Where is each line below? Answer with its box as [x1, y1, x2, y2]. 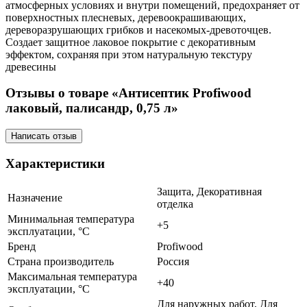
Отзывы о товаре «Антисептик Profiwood [5, 86, 251, 101]
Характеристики [5, 156, 105, 171]
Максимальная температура [8, 271, 137, 283]
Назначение [8, 192, 62, 204]
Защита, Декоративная [157, 186, 262, 198]
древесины [5, 60, 56, 73]
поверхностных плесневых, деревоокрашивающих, [5, 11, 246, 23]
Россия [157, 256, 189, 268]
